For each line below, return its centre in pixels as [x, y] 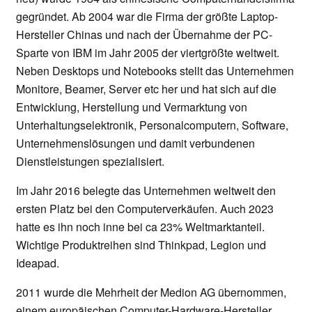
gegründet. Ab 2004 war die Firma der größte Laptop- [147, 17]
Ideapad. [38, 263]
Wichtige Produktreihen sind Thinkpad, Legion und [141, 245]
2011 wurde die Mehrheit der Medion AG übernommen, [151, 292]
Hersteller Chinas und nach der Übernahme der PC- [144, 35]
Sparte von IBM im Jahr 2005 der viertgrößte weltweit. [148, 53]
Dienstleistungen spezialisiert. [90, 162]
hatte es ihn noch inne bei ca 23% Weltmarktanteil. [140, 227]
